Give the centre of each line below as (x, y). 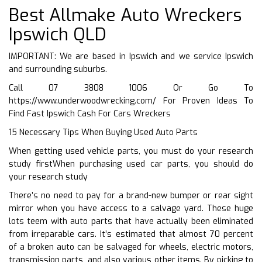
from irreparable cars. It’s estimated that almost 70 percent (131, 234)
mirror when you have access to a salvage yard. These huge (131, 208)
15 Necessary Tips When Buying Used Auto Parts (103, 132)
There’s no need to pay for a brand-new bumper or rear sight (131, 195)
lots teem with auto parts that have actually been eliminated (131, 221)
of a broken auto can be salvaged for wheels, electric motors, (131, 247)
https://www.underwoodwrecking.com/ (82, 101)
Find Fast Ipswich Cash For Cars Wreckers (90, 113)
